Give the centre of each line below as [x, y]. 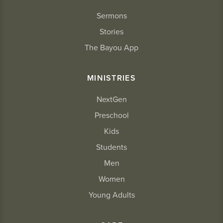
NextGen [111, 100]
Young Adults [111, 195]
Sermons [111, 16]
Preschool [111, 115]
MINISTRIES [111, 78]
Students [111, 147]
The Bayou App [111, 48]
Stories [111, 32]
